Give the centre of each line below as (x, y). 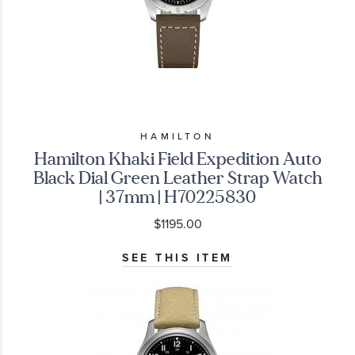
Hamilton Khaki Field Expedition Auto (177, 159)
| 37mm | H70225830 (177, 197)
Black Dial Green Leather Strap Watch (177, 178)
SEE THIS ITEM (177, 258)
